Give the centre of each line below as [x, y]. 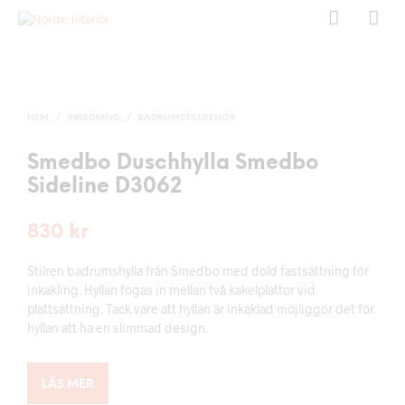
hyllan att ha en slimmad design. [118, 328]
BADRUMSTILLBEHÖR [187, 118]
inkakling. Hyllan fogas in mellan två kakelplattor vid [171, 290]
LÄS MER [68, 385]
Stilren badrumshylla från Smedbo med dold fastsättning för [198, 271]
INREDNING [93, 118]
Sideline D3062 [104, 187]
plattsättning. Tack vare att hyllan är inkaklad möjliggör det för [201, 309]
